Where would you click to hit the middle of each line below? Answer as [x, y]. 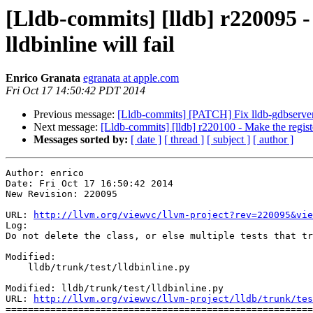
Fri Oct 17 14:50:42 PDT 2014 [75, 91]
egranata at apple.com [131, 78]
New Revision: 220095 [61, 194]
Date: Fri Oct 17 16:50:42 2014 [89, 184]
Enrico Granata [43, 78]
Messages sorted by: [81, 140]
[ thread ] [184, 140]
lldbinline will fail [90, 44]
